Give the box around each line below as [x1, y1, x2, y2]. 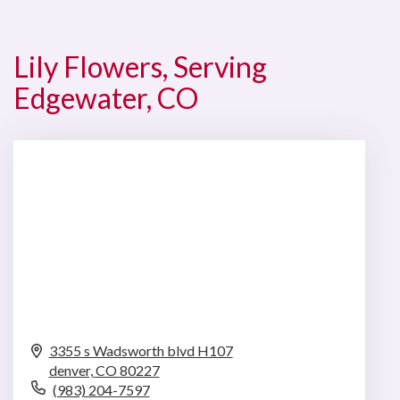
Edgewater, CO [13, 79, 198, 115]
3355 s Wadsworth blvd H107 [48, 341, 233, 359]
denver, [48, 361, 96, 379]
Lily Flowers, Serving [13, 48, 267, 84]
